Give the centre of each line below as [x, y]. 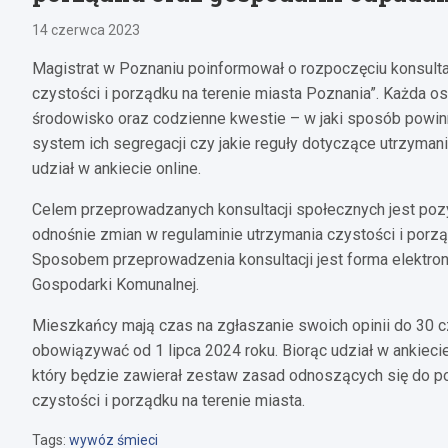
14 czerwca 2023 [86, 29]
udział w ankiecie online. [116, 168]
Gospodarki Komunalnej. [115, 284]
